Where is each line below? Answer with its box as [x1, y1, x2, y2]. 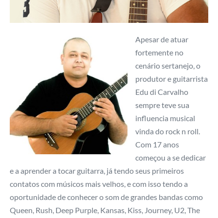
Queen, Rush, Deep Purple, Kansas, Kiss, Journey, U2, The [10, 205, 200, 215]
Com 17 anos [135, 139, 179, 149]
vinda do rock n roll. [135, 126, 200, 136]
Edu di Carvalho [135, 87, 188, 96]
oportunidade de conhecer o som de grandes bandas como [10, 192, 203, 201]
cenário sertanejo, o [135, 60, 200, 70]
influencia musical [135, 113, 195, 123]
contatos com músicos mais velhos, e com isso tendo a [10, 179, 188, 188]
